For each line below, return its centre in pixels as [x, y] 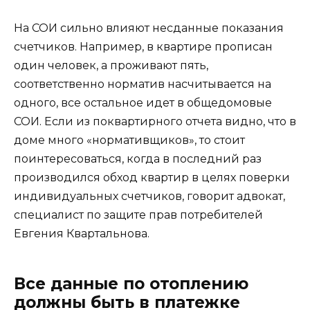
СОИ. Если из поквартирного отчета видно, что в [155, 121]
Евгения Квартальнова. [82, 233]
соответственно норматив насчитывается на [143, 84]
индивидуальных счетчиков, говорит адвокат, [149, 196]
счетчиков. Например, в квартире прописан [143, 46]
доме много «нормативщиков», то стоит [129, 140]
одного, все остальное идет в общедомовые [143, 102]
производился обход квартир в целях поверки [152, 177]
